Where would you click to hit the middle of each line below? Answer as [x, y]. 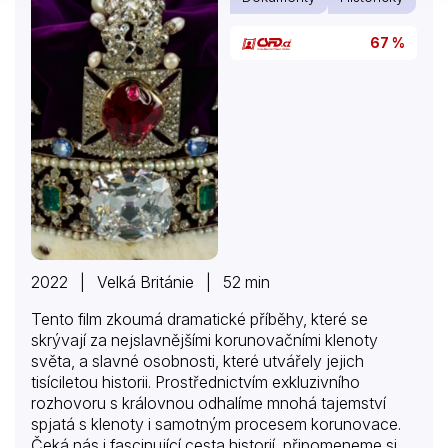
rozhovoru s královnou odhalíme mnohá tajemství [208, 403]
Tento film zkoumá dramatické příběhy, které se [199, 319]
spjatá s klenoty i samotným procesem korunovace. [216, 424]
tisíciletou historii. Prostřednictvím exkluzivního [195, 382]
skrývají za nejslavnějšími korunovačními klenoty [204, 340]
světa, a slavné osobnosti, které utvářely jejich [197, 361]
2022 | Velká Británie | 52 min [150, 282]
